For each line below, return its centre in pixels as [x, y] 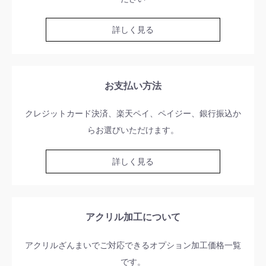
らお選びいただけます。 [133, 130]
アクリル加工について [133, 217]
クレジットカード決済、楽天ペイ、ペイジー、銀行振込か [133, 114]
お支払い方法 [133, 85]
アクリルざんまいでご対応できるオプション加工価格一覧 [133, 245]
